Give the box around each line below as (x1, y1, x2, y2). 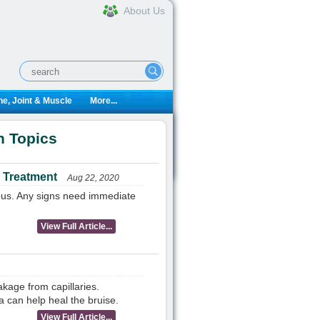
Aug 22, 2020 (66, 173, 119, 183)
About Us (123, 5, 165, 16)
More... (89, 96, 117, 106)
